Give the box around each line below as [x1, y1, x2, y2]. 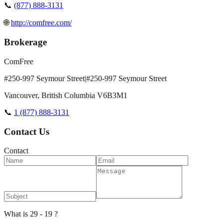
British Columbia [41, 91, 95, 100]
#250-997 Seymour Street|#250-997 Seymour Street [4, 74, 167, 83]
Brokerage [4, 37, 47, 48]
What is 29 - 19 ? [4, 210, 58, 219]
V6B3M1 [97, 91, 127, 100]
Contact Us [4, 126, 49, 137]
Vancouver [4, 91, 37, 100]
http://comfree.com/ [11, 18, 72, 27]
